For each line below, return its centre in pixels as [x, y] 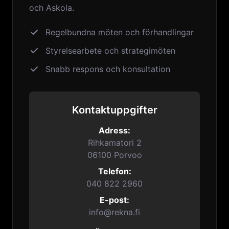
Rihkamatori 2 [114, 143]
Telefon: [114, 171]
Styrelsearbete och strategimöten [110, 51]
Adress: [114, 130]
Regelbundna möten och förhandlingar [120, 32]
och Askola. [52, 8]
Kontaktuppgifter [114, 110]
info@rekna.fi [114, 212]
